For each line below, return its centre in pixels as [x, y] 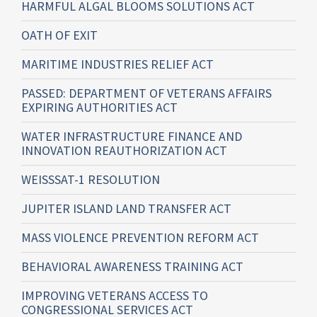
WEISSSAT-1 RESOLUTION [91, 180]
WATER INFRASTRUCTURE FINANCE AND [132, 137]
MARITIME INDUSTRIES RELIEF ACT [117, 64]
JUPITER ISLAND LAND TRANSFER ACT [126, 209]
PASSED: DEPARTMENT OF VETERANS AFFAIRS [146, 93]
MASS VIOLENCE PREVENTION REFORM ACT [140, 238]
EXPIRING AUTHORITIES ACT [99, 108]
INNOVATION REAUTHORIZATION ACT [124, 151]
